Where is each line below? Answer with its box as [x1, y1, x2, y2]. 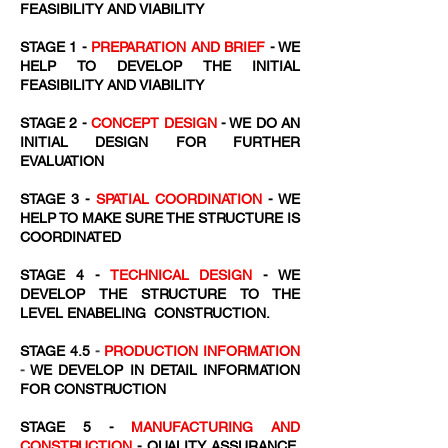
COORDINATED [20, 229, 121, 245]
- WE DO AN [216, 115, 300, 131]
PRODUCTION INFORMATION [104, 343, 300, 359]
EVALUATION [20, 153, 104, 169]
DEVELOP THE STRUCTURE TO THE [20, 286, 300, 302]
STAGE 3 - [20, 191, 96, 207]
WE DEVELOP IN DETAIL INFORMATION [30, 362, 301, 378]
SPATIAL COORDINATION [96, 191, 262, 207]
